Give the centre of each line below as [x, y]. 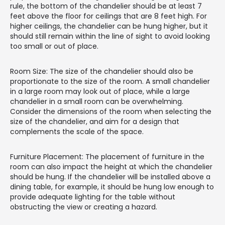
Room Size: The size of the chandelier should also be [102, 71]
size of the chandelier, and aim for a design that [95, 121]
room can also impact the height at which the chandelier [111, 166]
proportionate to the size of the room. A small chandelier [110, 81]
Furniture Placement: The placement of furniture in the [107, 156]
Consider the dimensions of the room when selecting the [111, 111]
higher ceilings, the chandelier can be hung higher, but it [109, 26]
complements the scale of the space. [77, 131]
